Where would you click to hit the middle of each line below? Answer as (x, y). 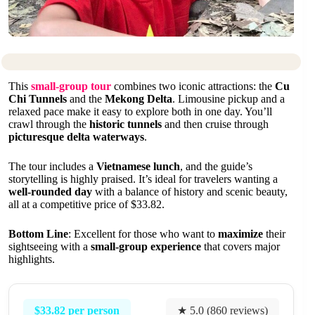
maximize (240, 234)
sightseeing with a (50, 247)
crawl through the (49, 124)
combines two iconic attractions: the (193, 86)
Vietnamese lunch (138, 167)
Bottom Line (38, 234)
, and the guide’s (216, 167)
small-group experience (146, 247)
